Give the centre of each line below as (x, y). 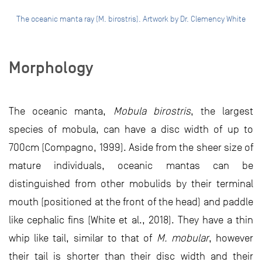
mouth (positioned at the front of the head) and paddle (131, 202)
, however (231, 238)
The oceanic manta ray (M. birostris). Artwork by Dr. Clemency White (131, 19)
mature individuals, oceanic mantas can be (131, 166)
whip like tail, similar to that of (83, 238)
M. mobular (182, 238)
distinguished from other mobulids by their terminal (131, 184)
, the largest (222, 111)
